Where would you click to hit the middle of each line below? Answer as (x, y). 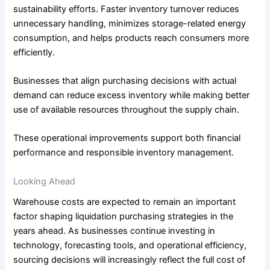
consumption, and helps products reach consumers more (131, 38)
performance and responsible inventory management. (124, 153)
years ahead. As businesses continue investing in (115, 231)
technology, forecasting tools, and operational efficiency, (130, 245)
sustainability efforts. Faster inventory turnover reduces (127, 9)
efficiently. (34, 52)
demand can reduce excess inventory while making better (132, 96)
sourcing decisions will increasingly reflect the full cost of (130, 259)
